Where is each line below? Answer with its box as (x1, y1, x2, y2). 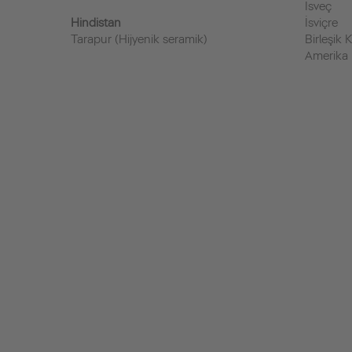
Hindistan (70, 16, 121, 30)
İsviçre (305, 16, 339, 30)
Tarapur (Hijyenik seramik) (70, 32, 207, 46)
